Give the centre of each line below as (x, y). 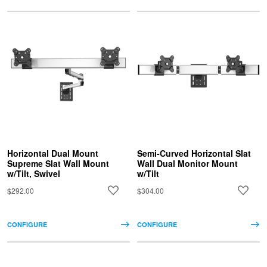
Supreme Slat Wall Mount (58, 163)
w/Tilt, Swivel (34, 173)
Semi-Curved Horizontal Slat (194, 153)
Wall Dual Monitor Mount (187, 163)
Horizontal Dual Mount (53, 153)
